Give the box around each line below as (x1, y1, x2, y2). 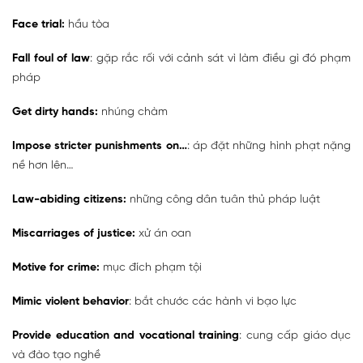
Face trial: (12, 19, 65, 32)
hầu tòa (65, 19, 109, 32)
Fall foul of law (12, 53, 90, 66)
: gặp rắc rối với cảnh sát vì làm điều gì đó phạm (90, 53, 351, 66)
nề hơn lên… (12, 160, 74, 173)
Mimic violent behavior (12, 296, 129, 309)
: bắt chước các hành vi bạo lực (129, 296, 297, 309)
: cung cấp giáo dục (239, 330, 351, 343)
